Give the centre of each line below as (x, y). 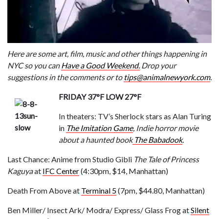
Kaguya (20, 171)
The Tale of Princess (166, 159)
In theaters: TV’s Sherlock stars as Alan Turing (135, 116)
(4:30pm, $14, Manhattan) (124, 171)
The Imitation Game (99, 128)
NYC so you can (34, 65)
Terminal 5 (99, 190)
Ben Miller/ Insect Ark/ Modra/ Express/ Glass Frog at (99, 210)
